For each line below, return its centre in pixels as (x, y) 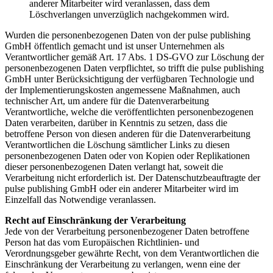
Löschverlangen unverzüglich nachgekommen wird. (129, 15)
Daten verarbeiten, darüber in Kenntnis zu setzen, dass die (116, 123)
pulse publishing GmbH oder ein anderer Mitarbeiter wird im (122, 189)
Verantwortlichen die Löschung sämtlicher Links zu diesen (117, 145)
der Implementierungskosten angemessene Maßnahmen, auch (122, 90)
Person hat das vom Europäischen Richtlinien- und (102, 243)
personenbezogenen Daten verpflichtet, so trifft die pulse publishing (134, 68)
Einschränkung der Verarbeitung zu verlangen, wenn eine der (122, 264)
